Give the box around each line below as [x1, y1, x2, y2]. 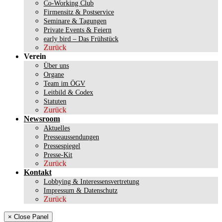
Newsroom [24, 114, 60, 123]
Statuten [44, 97, 66, 105]
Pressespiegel [44, 142, 80, 150]
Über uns [44, 61, 69, 69]
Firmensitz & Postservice [44, 8, 114, 16]
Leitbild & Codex [44, 88, 93, 96]
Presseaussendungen [44, 133, 99, 141]
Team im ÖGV [44, 79, 85, 87]
